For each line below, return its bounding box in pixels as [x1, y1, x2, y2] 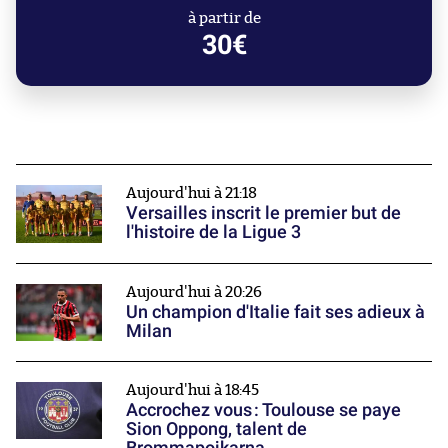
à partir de [187, 11, 261, 27]
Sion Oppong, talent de [126, 417, 307, 439]
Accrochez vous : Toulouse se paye [126, 398, 401, 420]
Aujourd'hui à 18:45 [126, 382, 259, 398]
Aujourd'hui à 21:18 [126, 186, 257, 202]
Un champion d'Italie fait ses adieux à [126, 300, 425, 322]
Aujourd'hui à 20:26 [126, 284, 262, 300]
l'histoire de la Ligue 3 [126, 221, 301, 243]
